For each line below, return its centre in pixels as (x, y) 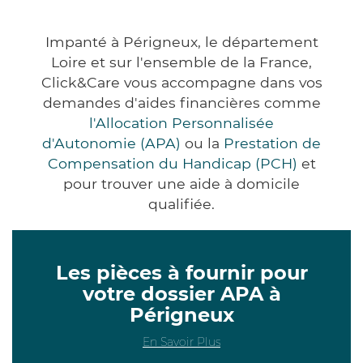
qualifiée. (181, 203)
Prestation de (272, 143)
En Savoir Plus (181, 342)
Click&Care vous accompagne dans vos (181, 82)
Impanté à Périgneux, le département (181, 41)
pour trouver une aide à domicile (181, 183)
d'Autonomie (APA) (111, 143)
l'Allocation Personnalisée (181, 122)
